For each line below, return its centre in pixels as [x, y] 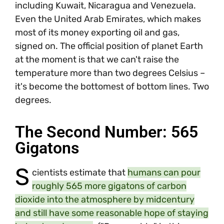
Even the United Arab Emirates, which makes [108, 19]
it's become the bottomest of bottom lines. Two [112, 86]
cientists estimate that [79, 173]
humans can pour [164, 173]
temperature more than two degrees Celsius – [110, 73]
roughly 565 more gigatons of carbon [109, 186]
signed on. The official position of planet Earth [109, 46]
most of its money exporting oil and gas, [97, 32]
